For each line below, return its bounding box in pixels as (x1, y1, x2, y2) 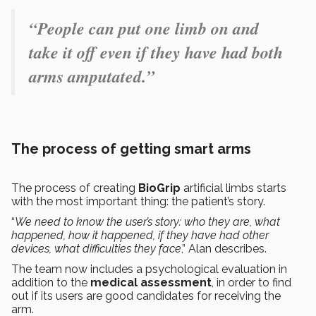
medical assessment (90, 276, 212, 289)
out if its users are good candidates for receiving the (11, 289, 281, 303)
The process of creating (11, 181, 138, 195)
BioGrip (138, 181, 181, 195)
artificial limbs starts (181, 181, 286, 195)
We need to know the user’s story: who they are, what (15, 215, 280, 229)
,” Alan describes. (181, 242, 267, 255)
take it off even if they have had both (29, 40, 283, 64)
